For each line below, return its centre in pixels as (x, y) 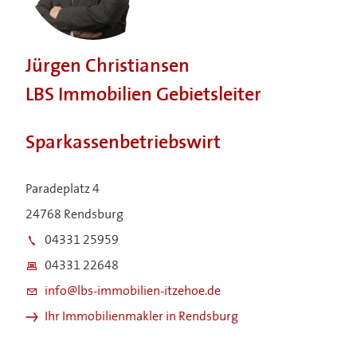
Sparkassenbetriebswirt (123, 143)
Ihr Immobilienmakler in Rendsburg (141, 317)
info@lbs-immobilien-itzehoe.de (133, 291)
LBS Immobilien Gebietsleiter (143, 95)
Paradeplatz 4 (63, 189)
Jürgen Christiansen (108, 67)
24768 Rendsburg (75, 215)
